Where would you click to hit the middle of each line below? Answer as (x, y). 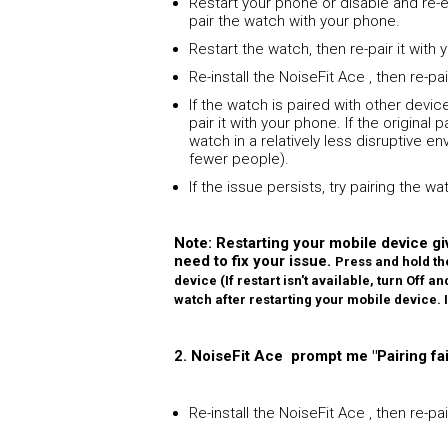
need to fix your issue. (255, 261)
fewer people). (239, 159)
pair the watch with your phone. (295, 21)
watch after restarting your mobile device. (309, 300)
